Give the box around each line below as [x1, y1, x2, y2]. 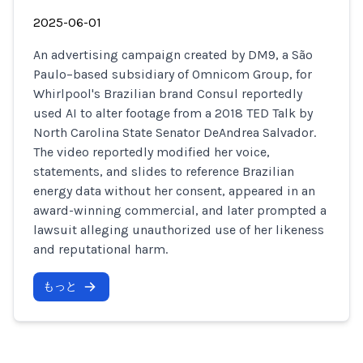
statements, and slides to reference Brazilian [33, 164, 294, 179]
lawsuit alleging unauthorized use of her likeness [33, 222, 324, 237]
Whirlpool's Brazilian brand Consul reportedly [33, 86, 302, 101]
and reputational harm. [33, 241, 168, 257]
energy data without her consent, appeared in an [33, 183, 315, 199]
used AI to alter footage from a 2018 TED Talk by [33, 105, 313, 121]
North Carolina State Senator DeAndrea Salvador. [33, 125, 316, 140]
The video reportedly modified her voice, [33, 144, 270, 160]
